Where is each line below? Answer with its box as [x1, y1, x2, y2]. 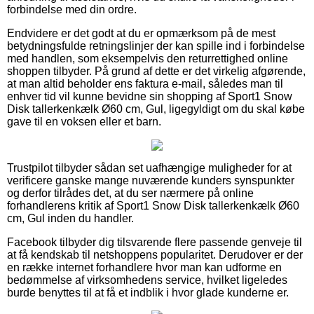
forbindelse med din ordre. [7, 3, 137, 15]
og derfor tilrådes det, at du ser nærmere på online [7, 186, 254, 199]
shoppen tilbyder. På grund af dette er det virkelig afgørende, [7, 64, 306, 77]
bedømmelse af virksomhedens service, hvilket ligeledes [7, 273, 287, 286]
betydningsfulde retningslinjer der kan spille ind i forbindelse [7, 39, 305, 52]
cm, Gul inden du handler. [7, 212, 134, 224]
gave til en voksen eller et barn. [7, 115, 161, 128]
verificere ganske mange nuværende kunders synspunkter [7, 174, 294, 186]
